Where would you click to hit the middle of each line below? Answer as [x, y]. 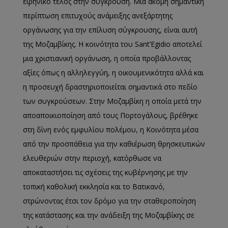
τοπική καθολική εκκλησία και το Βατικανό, [94, 186]
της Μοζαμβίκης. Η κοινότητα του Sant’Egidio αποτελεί [112, 44]
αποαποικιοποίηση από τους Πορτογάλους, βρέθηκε [110, 115]
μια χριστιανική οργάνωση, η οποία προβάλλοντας [107, 58]
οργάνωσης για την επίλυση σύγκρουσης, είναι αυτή [110, 30]
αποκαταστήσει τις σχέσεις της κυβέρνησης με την [105, 172]
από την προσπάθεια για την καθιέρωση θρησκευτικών [114, 144]
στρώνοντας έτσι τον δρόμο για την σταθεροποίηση [109, 201]
